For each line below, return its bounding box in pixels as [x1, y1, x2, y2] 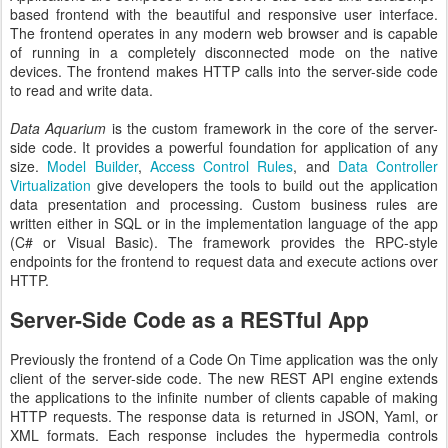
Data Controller [337, 155, 438, 176]
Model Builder [47, 155, 138, 176]
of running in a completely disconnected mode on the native [10, 41, 438, 62]
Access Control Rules [149, 155, 294, 176]
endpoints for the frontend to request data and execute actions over [10, 250, 438, 271]
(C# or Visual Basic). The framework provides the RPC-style [10, 231, 438, 252]
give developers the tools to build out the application [91, 174, 438, 195]
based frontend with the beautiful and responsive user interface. [10, 3, 438, 24]
